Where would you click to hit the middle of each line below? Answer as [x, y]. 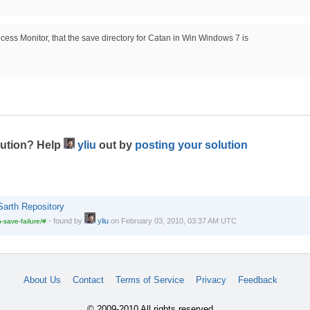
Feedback [257, 280]
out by [115, 145]
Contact [88, 280]
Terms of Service [149, 280]
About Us [42, 280]
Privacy [211, 280]
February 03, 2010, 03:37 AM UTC [179, 220]
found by [69, 220]
